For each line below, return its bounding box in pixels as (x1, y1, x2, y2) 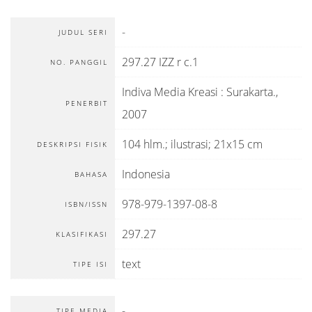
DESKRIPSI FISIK (37, 139, 108, 149)
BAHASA (75, 169, 108, 179)
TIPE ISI (73, 259, 108, 269)
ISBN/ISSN (65, 199, 108, 209)
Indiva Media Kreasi (122, 84, 218, 100)
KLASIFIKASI (56, 229, 108, 239)
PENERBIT (65, 98, 108, 108)
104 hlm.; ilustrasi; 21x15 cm (122, 136, 263, 152)
